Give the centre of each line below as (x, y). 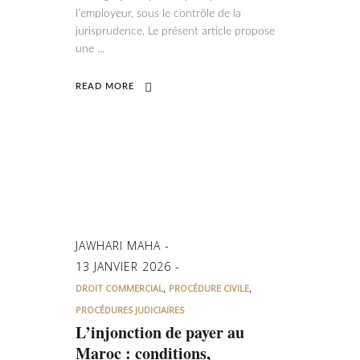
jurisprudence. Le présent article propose (175, 31)
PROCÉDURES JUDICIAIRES (130, 310)
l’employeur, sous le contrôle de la (158, 14)
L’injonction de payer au (160, 332)
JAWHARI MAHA (120, 245)
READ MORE (105, 86)
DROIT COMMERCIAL (119, 288)
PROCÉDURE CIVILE (209, 288)
